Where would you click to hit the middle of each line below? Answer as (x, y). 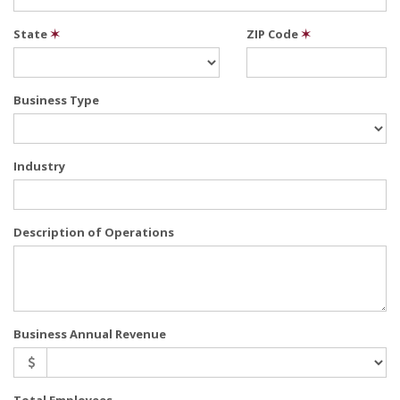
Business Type (56, 100)
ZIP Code (274, 34)
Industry (39, 166)
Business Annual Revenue (90, 334)
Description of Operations (94, 232)
